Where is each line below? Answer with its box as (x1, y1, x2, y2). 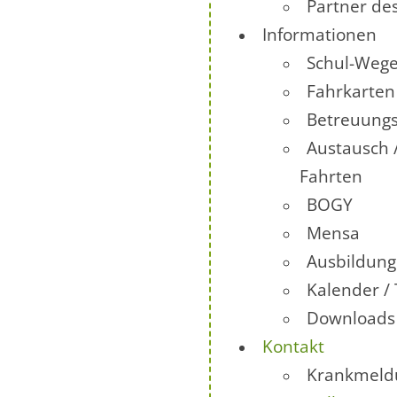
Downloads (307, 306, 395, 330)
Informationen (262, 22, 377, 46)
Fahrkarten (307, 79, 395, 103)
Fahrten (300, 164, 362, 188)
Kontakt (262, 334, 324, 358)
